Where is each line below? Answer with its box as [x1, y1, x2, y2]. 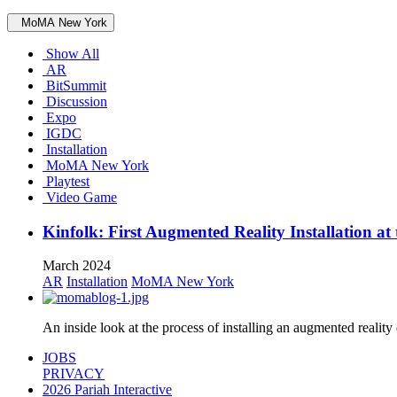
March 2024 [43, 258, 111, 274]
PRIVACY [43, 366, 105, 382]
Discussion [43, 93, 107, 109]
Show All [43, 45, 99, 61]
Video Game [43, 189, 117, 205]
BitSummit [43, 77, 106, 93]
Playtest [43, 173, 90, 189]
